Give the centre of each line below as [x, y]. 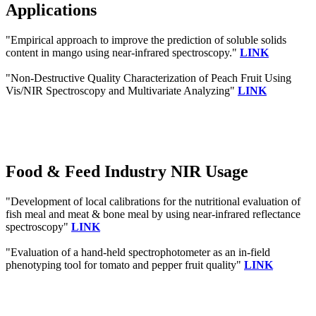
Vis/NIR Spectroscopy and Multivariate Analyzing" [122, 91]
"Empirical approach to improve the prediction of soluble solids [146, 40]
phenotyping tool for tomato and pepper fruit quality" [125, 265]
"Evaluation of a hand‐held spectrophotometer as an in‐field [138, 252]
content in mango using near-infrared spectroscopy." [123, 53]
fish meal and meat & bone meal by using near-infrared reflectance [153, 214]
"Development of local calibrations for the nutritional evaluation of [153, 201]
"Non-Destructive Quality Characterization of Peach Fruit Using [148, 78]
